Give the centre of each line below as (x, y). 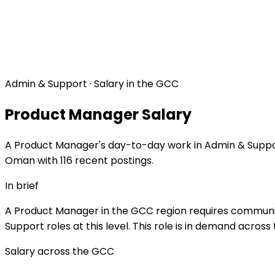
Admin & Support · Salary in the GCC (92, 84)
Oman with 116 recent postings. (79, 160)
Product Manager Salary (98, 114)
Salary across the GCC (60, 251)
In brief (22, 185)
